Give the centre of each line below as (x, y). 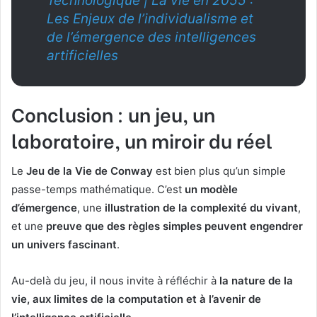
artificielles (82, 55)
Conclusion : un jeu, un (113, 113)
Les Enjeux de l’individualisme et (150, 18)
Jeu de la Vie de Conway (90, 171)
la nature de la (256, 281)
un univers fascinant (64, 245)
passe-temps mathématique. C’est (98, 190)
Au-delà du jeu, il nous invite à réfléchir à (115, 281)
